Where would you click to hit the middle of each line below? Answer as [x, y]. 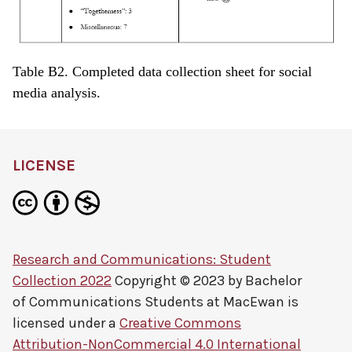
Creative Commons [180, 323]
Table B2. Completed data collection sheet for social [162, 72]
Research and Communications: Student [142, 260]
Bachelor [273, 281]
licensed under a [66, 323]
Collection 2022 [62, 281]
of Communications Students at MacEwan [148, 302]
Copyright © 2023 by [178, 281]
